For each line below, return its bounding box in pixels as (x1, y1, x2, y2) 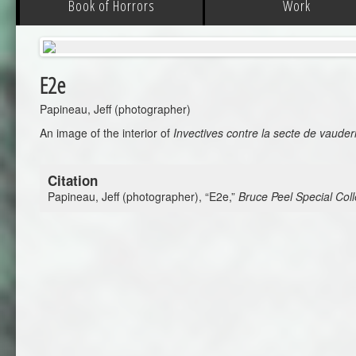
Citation (48, 171, 98, 190)
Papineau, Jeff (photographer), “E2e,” (48, 188, 238, 204)
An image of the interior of (40, 125, 173, 141)
